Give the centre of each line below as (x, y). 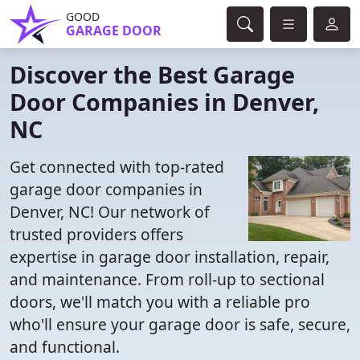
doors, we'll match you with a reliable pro (160, 302)
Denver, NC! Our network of (110, 212)
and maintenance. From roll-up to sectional (167, 279)
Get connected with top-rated (117, 167)
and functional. (65, 347)
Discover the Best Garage (152, 74)
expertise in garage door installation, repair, (170, 257)
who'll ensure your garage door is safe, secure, (180, 324)
